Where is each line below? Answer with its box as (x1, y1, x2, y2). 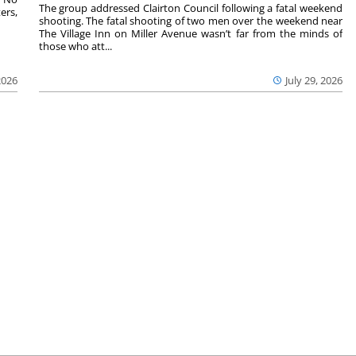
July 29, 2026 (285, 72, 343, 87)
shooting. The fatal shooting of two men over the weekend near (38, 13, 343, 28)
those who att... (38, 38, 112, 53)
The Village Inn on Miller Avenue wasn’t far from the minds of (38, 25, 343, 41)
